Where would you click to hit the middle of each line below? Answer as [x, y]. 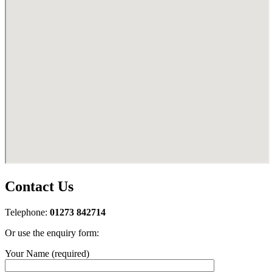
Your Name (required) [47, 253]
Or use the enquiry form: [52, 233]
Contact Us [39, 186]
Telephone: [27, 212]
